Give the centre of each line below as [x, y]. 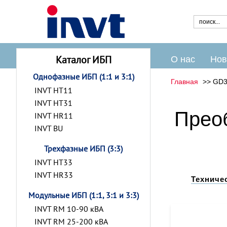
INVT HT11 [53, 90]
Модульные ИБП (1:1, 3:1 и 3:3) [83, 195]
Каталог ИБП [83, 60]
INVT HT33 [53, 162]
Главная [184, 82]
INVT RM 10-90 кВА [69, 209]
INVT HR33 [54, 175]
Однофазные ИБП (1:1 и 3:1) [83, 77]
